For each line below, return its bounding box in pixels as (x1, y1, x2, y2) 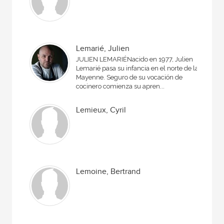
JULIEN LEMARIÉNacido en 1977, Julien (76, 55, 193, 63)
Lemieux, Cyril (76, 105, 126, 115)
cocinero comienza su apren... (76, 82, 165, 90)
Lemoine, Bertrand (76, 167, 141, 176)
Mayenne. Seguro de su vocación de (76, 73, 183, 81)
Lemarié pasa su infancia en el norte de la (76, 64, 199, 72)
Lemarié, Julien (76, 44, 130, 53)
